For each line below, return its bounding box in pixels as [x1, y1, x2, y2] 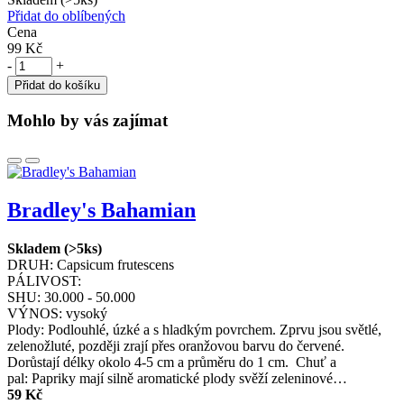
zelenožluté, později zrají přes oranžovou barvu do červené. [7, 337, 344, 353]
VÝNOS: [7, 305, 62, 321]
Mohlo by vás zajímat [7, 111, 168, 131]
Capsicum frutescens [57, 256, 174, 272]
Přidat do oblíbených [7, 7, 125, 23]
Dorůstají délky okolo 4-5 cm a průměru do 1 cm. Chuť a [7, 353, 336, 370]
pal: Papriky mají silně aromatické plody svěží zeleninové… [7, 370, 347, 386]
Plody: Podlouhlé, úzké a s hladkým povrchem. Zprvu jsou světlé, [7, 321, 381, 337]
